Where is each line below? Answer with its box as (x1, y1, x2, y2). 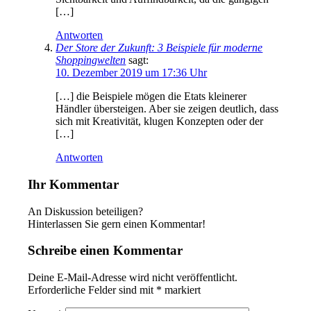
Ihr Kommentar (28, 176, 119, 192)
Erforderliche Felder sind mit (28, 284, 157, 296)
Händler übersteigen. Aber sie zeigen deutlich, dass (56, 103, 279, 115)
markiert (162, 284, 201, 296)
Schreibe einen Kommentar (28, 243, 183, 258)
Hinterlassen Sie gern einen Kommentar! (28, 217, 206, 230)
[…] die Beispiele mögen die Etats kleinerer (56, 90, 247, 103)
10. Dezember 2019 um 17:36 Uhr (56, 67, 208, 79)
